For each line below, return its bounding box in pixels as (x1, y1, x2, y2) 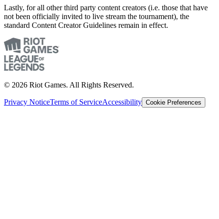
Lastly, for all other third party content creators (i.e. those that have (4, 3, 208, 12)
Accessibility (102, 98, 142, 107)
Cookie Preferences (146, 99, 201, 107)
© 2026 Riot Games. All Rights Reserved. (4, 81, 134, 89)
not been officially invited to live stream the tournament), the (4, 12, 189, 21)
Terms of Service (50, 98, 102, 107)
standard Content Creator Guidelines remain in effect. (4, 21, 168, 30)
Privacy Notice (4, 98, 50, 107)
